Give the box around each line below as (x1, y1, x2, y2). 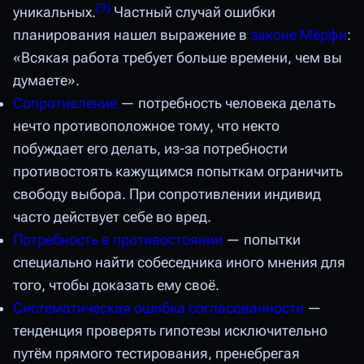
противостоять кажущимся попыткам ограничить (13, 163, 343, 180)
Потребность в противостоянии (13, 232, 223, 249)
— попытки (223, 232, 301, 249)
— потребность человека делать (117, 95, 336, 112)
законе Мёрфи (250, 27, 347, 44)
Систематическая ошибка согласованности (13, 300, 304, 317)
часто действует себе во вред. (13, 209, 211, 226)
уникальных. (13, 4, 96, 21)
